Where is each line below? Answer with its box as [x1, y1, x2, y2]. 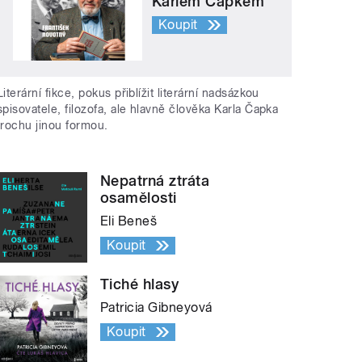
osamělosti [100, 189, 177, 207]
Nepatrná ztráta [100, 172, 210, 190]
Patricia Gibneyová [100, 300, 213, 316]
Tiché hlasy [100, 276, 179, 293]
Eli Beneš [100, 213, 158, 229]
